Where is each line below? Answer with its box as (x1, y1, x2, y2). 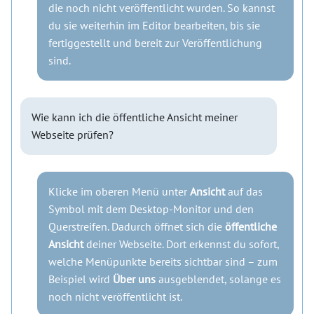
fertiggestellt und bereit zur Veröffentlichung (48, 36, 262, 50)
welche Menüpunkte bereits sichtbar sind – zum (48, 254, 278, 269)
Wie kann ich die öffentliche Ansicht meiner (32, 110, 238, 125)
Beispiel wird (48, 272, 113, 287)
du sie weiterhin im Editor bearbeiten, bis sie (48, 18, 260, 33)
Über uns (113, 272, 156, 287)
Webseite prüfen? (32, 128, 114, 142)
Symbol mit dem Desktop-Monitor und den (48, 202, 254, 217)
